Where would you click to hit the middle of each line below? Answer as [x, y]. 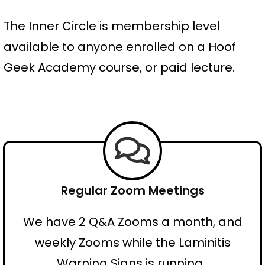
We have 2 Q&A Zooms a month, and [132, 222]
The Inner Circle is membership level [112, 26]
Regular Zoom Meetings [132, 190]
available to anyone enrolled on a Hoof [120, 46]
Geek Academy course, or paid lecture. [119, 67]
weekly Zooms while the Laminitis [132, 242]
